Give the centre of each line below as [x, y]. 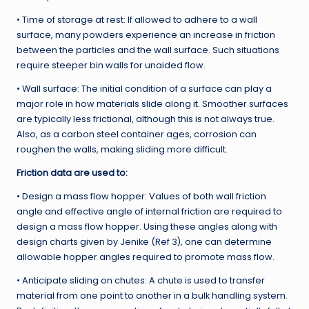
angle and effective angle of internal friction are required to [149, 212]
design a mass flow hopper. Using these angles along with [147, 227]
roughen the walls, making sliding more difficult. [122, 150]
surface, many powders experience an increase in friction [146, 35]
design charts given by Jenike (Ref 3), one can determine [144, 242]
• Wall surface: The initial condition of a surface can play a [144, 89]
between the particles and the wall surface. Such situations [148, 50]
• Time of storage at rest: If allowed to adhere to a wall [137, 20]
